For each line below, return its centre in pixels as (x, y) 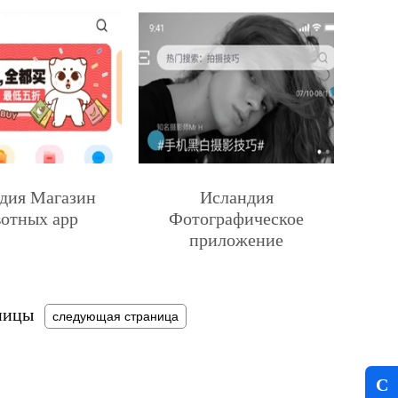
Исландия (236, 197)
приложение (237, 240)
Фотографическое (237, 219)
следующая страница (115, 316)
